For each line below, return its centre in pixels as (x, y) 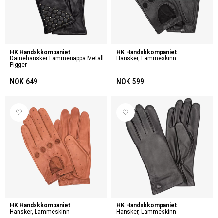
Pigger (18, 65)
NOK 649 (24, 82)
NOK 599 (130, 82)
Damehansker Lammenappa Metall (57, 58)
